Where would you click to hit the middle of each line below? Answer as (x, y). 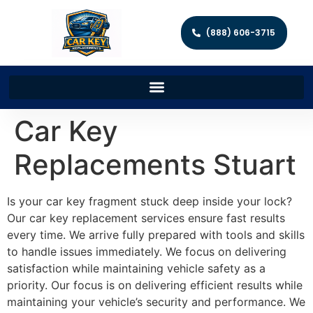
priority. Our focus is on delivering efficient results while (155, 285)
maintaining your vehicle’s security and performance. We (156, 301)
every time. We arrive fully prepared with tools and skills (156, 234)
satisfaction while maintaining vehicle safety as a (136, 268)
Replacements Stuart (155, 164)
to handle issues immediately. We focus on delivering (147, 251)
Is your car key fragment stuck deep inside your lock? (150, 201)
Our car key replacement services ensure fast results (146, 218)
